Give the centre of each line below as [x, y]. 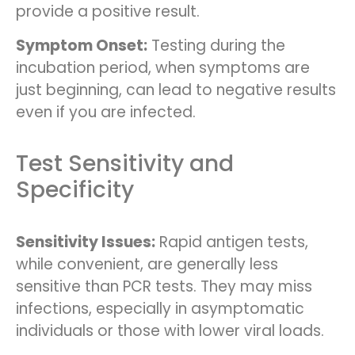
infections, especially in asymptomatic [160, 309]
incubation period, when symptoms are [163, 67]
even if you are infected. [106, 112]
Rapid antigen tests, [232, 242]
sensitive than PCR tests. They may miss [164, 287]
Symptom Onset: [82, 45]
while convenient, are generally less [147, 265]
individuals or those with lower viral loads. [170, 331]
